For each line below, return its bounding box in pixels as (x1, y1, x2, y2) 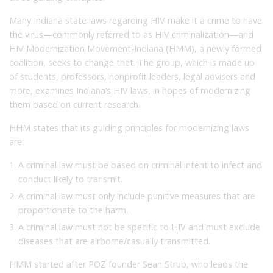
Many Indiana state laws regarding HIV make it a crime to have (9, 15, 262, 27)
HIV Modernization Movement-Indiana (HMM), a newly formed (9, 43, 261, 55)
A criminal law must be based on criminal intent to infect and (18, 159, 262, 171)
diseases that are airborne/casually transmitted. (18, 235, 210, 247)
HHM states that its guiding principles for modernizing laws (9, 122, 249, 134)
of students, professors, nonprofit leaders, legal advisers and (9, 71, 255, 83)
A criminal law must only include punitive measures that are (18, 190, 255, 202)
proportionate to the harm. (18, 204, 128, 216)
